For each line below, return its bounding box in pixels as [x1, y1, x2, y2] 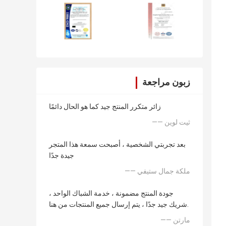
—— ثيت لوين [164, 118, 190, 127]
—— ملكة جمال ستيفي [137, 167, 190, 176]
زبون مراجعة [142, 77, 190, 88]
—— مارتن [173, 216, 190, 224]
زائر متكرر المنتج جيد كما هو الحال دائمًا [49, 102, 161, 111]
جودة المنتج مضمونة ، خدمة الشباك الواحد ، [49, 189, 174, 198]
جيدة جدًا [49, 151, 74, 160]
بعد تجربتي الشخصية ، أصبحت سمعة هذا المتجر [49, 140, 186, 149]
